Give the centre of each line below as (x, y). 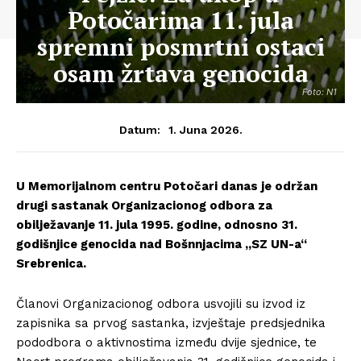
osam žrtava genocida (180, 73)
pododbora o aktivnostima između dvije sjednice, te (166, 342)
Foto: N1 (320, 92)
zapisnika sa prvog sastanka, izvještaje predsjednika (171, 323)
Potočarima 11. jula (180, 20)
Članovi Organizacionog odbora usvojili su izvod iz (161, 304)
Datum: (139, 130)
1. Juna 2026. (205, 129)
